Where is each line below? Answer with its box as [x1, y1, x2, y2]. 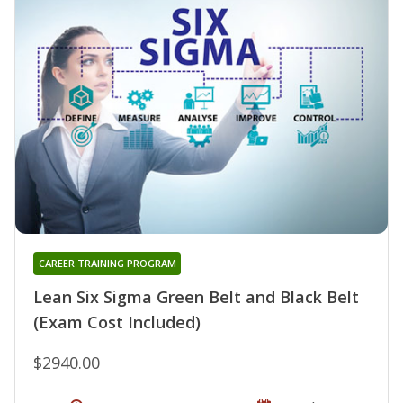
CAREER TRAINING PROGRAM [38, 256, 176, 271]
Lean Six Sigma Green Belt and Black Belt [33, 286, 359, 309]
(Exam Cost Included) [33, 311, 201, 334]
